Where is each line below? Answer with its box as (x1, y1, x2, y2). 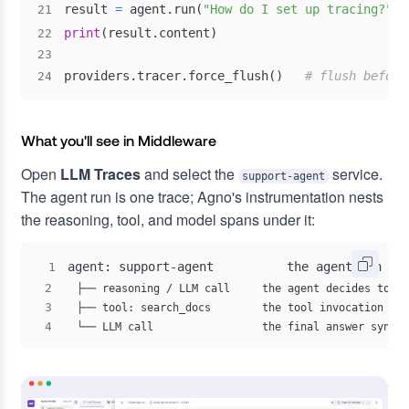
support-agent (242, 170, 325, 183)
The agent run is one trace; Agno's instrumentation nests (21, 186, 383, 207)
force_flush (187, 68, 268, 83)
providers (63, 68, 130, 83)
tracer (136, 68, 181, 83)
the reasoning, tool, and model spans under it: (21, 209, 315, 230)
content (158, 26, 210, 40)
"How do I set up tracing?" (202, 2, 393, 16)
